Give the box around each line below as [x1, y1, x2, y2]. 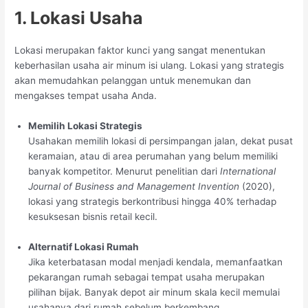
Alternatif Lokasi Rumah [28, 241, 140, 252]
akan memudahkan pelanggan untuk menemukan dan [14, 74, 252, 86]
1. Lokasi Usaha [14, 7, 144, 28]
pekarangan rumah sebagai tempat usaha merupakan [28, 271, 265, 283]
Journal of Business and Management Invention [28, 180, 240, 192]
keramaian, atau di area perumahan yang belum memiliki [28, 150, 278, 162]
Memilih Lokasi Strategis [28, 120, 143, 131]
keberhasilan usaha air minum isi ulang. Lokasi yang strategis [14, 59, 285, 71]
